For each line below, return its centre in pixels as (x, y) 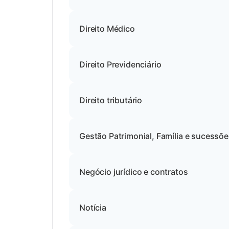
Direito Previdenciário (120, 64)
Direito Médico (107, 29)
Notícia (93, 208)
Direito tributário (111, 100)
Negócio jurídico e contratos (134, 172)
